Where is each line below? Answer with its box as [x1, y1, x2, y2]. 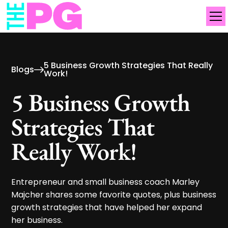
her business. [11, 214, 63, 226]
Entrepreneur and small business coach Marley [11, 176, 200, 188]
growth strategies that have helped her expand [11, 202, 203, 213]
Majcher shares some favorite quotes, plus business [11, 189, 217, 201]
